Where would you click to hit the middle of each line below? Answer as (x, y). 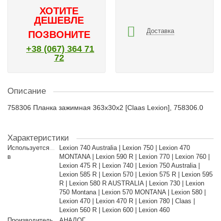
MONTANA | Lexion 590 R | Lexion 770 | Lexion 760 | (134, 157)
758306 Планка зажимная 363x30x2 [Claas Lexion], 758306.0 (105, 108)
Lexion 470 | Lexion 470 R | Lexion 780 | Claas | (127, 201)
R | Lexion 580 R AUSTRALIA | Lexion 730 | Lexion (131, 183)
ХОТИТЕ (59, 11)
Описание (27, 91)
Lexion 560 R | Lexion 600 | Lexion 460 (114, 210)
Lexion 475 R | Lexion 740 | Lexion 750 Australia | (129, 166)
